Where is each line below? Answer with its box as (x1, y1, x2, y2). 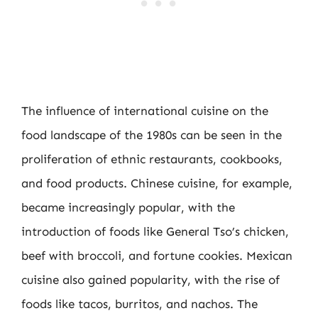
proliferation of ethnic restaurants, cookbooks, (21, 151, 283, 166)
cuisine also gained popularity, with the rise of (21, 272, 280, 287)
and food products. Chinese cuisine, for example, (21, 175, 292, 190)
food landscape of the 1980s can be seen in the (21, 127, 282, 142)
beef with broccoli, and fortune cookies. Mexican (21, 248, 292, 263)
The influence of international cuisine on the (21, 103, 268, 118)
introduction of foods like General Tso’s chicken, (21, 224, 289, 238)
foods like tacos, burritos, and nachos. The (21, 296, 258, 311)
